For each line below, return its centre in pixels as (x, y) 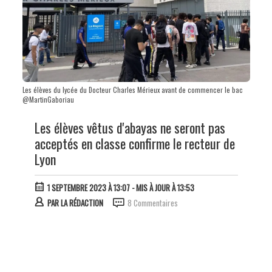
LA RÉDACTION (82, 203)
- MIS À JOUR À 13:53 (162, 188)
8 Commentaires (152, 203)
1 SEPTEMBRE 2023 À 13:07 (88, 188)
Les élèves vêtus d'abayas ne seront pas (130, 128)
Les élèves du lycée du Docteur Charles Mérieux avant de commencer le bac (132, 90)
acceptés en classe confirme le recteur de (134, 144)
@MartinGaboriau (48, 100)
